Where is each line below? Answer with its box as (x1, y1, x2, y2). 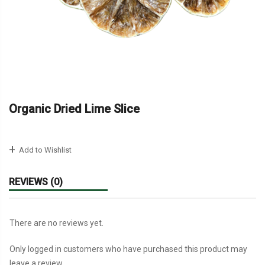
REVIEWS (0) (9, 176, 63, 188)
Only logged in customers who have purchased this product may (9, 244, 247, 254)
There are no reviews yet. (9, 218, 104, 228)
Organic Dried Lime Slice (9, 101, 140, 116)
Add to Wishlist (17, 145, 72, 154)
